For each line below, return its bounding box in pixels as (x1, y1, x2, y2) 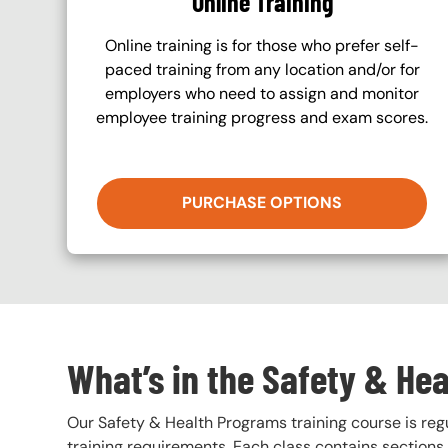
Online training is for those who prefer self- (105, 34, 419, 56)
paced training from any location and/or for (104, 58, 420, 80)
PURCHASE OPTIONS (181, 191, 342, 213)
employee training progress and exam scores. (96, 106, 428, 128)
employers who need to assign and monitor (105, 82, 419, 104)
